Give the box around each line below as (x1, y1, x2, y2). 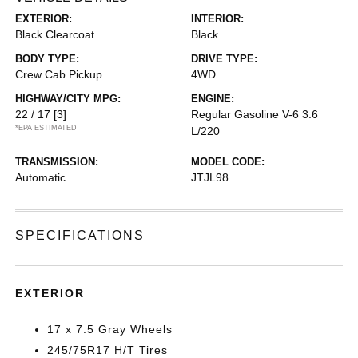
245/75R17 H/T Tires (47, 344, 169, 356)
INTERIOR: (191, 13, 244, 25)
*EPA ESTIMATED (15, 124, 78, 132)
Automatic (15, 171, 66, 184)
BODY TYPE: (15, 53, 80, 65)
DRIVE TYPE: (191, 53, 257, 65)
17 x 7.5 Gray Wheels (47, 323, 173, 336)
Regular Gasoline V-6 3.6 (191, 108, 318, 121)
